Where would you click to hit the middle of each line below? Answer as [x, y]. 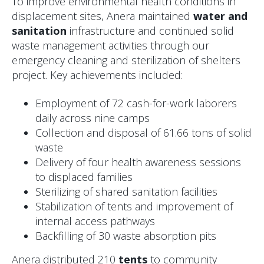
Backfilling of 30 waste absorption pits [126, 235]
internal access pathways [95, 221]
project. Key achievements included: [97, 75]
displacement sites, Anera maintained [103, 16]
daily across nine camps [93, 118]
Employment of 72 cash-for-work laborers [136, 103]
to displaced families [84, 176]
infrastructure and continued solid [150, 31]
